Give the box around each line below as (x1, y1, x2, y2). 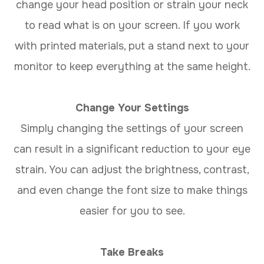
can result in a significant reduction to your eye (14, 142, 250, 156)
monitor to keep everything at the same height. (14, 60, 250, 73)
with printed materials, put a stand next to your (15, 39, 249, 52)
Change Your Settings (75, 101, 189, 114)
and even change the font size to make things (16, 183, 247, 197)
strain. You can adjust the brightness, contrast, (15, 163, 249, 176)
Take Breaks (100, 245, 164, 259)
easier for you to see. (79, 204, 185, 217)
